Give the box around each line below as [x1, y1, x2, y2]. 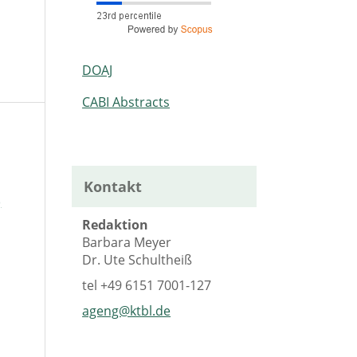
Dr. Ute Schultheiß [82, 251, 193, 269]
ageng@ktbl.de [82, 302, 171, 320]
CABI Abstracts [82, 92, 171, 111]
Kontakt [83, 175, 142, 196]
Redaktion [82, 216, 149, 234]
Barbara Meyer [82, 233, 172, 252]
